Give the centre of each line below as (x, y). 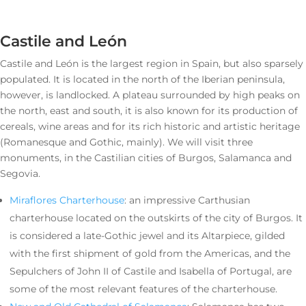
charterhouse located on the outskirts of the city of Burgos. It (156, 218)
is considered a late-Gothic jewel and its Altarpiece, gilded (147, 236)
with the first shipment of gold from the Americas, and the (150, 254)
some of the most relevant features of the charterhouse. (143, 289)
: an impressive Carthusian (187, 200)
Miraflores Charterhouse (67, 200)
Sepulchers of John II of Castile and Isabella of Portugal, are (151, 272)
